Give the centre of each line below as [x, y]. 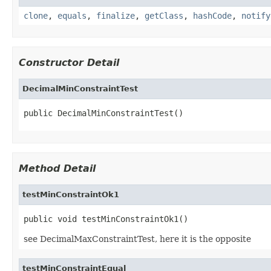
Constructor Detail [69, 62]
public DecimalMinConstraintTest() [103, 113]
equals [72, 15]
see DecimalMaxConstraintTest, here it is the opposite [137, 239]
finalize [116, 15]
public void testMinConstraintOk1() [106, 219]
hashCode [212, 15]
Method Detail [57, 168]
